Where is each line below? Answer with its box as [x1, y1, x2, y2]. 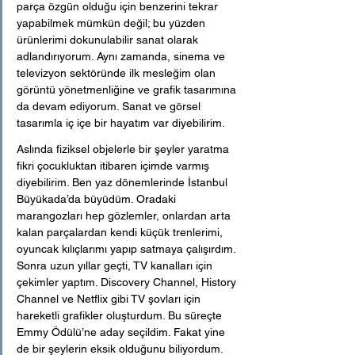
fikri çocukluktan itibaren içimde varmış [17, 158, 212, 172]
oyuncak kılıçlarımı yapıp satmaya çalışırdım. [17, 242, 239, 255]
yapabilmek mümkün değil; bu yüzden [17, 16, 208, 29]
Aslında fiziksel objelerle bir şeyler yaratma [17, 142, 232, 155]
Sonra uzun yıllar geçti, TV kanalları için [17, 258, 216, 272]
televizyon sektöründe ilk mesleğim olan [17, 66, 219, 79]
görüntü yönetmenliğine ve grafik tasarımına [17, 82, 239, 96]
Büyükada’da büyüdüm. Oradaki [17, 192, 179, 205]
